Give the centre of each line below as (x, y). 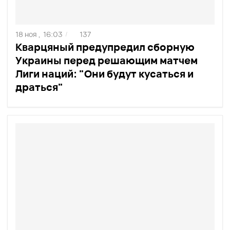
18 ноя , (28, 34)
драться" (39, 87)
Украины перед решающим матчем (107, 61)
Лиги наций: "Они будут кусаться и (104, 74)
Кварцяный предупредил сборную (105, 47)
